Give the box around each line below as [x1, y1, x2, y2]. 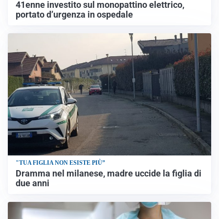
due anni [16, 178, 49, 188]
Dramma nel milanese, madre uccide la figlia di [16, 168, 201, 178]
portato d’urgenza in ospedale [16, 10, 133, 20]
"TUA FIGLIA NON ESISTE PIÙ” [16, 159, 105, 166]
